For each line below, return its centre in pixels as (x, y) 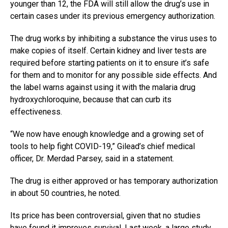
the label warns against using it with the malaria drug (103, 87)
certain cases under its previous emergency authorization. (113, 16)
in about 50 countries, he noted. (65, 193)
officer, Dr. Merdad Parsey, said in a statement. (92, 158)
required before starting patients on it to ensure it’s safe (110, 63)
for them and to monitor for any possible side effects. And (113, 75)
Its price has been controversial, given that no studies (105, 215)
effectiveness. (36, 111)
